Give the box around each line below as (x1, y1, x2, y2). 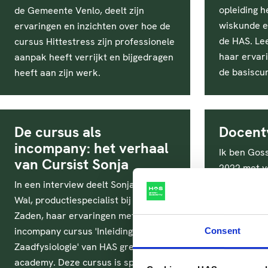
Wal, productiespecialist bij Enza (14, 194, 154, 206)
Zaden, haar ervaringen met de (14, 209, 148, 222)
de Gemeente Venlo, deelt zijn (14, 4, 144, 17)
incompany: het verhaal (14, 139, 169, 157)
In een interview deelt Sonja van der (14, 178, 170, 191)
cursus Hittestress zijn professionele (14, 35, 175, 48)
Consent (205, 225, 240, 236)
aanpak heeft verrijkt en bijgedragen (14, 51, 173, 63)
